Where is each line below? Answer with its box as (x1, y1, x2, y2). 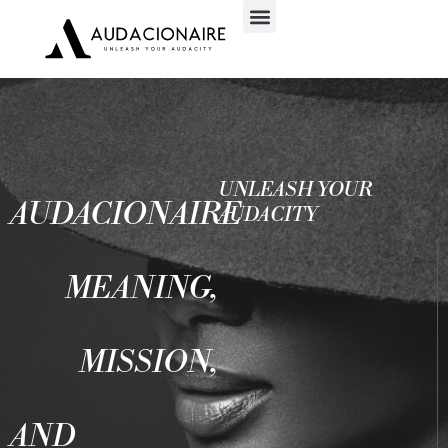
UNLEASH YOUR (217, 178, 372, 204)
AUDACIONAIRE (10, 195, 242, 235)
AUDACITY (217, 203, 317, 229)
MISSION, (77, 343, 218, 383)
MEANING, (63, 269, 218, 309)
